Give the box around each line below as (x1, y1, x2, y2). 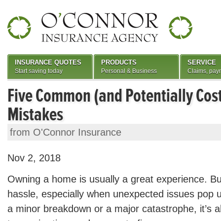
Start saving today (15, 68, 63, 74)
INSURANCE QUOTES (15, 59, 81, 66)
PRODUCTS (101, 59, 137, 66)
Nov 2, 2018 (7, 152, 61, 163)
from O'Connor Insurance (10, 127, 121, 138)
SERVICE (187, 59, 216, 66)
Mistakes (7, 103, 63, 126)
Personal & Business (101, 68, 157, 74)
